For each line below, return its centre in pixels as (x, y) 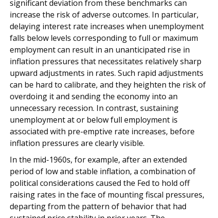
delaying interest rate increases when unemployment (107, 26)
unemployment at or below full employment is (94, 120)
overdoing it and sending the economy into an (94, 96)
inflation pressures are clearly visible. (77, 143)
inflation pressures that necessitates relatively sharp (106, 61)
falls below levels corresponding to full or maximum (104, 38)
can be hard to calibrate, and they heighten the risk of (108, 85)
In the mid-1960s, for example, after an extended (98, 160)
